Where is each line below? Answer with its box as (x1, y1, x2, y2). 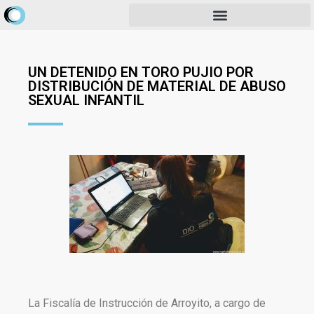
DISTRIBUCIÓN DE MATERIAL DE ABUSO (28, 78, 286, 95)
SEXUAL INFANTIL (28, 92, 144, 109)
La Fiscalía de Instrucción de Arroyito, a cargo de (28, 296, 266, 310)
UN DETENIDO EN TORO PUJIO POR (28, 64, 254, 81)
